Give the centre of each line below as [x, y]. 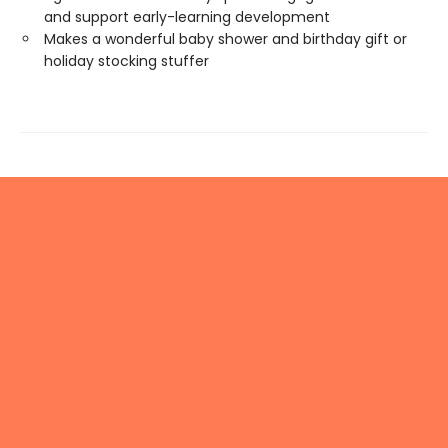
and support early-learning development [187, 17]
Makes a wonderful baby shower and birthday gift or [225, 39]
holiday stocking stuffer [128, 61]
